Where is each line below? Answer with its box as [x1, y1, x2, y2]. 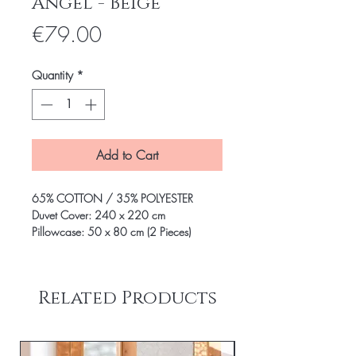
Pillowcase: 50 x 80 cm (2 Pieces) [32, 223, 191, 239]
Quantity [32, 68, 73, 83]
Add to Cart [96, 145, 158, 164]
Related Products [37, 285, 217, 311]
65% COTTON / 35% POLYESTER [32, 190, 193, 206]
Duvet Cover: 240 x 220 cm [32, 207, 165, 222]
